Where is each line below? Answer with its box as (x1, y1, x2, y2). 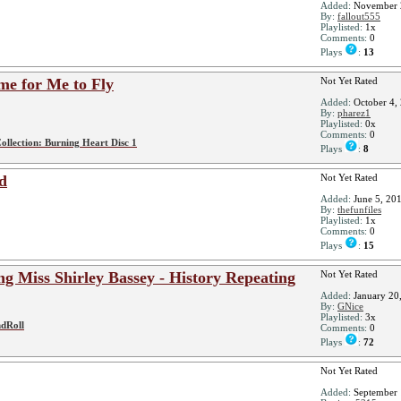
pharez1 (337, 107, 371, 118)
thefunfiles (337, 204, 381, 215)
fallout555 (337, 11, 380, 21)
